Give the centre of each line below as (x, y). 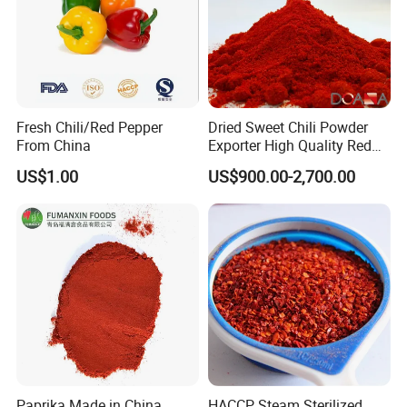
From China (54, 146)
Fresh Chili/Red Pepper (90, 128)
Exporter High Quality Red (289, 146)
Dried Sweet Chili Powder (288, 128)
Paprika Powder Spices (281, 164)
